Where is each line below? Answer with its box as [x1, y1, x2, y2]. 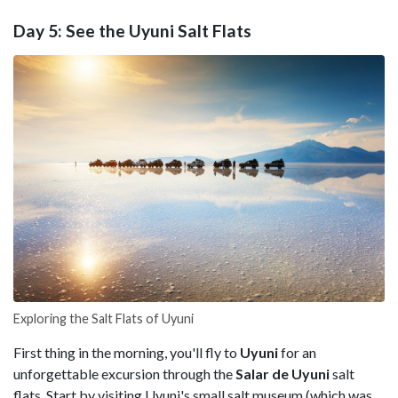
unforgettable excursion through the [13, 365, 235, 383]
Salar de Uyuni [235, 365, 332, 383]
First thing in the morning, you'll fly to [13, 344, 240, 362]
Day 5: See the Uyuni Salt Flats [13, 20, 251, 41]
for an [278, 344, 316, 362]
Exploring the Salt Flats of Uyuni [13, 311, 194, 327]
